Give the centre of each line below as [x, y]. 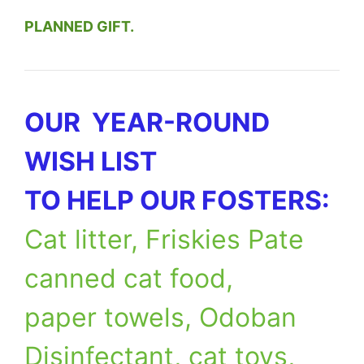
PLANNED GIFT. [79, 26]
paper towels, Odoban [160, 317]
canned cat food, [129, 278]
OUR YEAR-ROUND [147, 122]
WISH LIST [91, 161]
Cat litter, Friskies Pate [164, 239]
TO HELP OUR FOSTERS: [177, 200]
